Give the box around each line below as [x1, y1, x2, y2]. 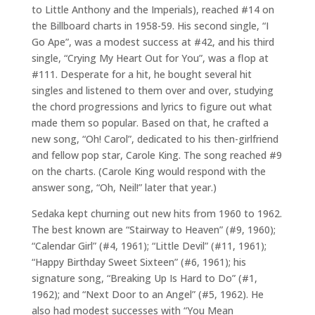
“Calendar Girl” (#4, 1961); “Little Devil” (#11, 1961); [31, 239, 266, 252]
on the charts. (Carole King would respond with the [31, 165, 266, 178]
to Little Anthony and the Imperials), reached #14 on [31, 3, 274, 16]
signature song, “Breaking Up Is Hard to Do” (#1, [31, 271, 257, 285]
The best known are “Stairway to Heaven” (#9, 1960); [31, 223, 276, 236]
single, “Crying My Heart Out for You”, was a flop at [31, 51, 269, 65]
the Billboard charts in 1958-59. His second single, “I [31, 19, 269, 32]
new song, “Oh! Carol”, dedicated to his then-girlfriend [31, 132, 278, 146]
